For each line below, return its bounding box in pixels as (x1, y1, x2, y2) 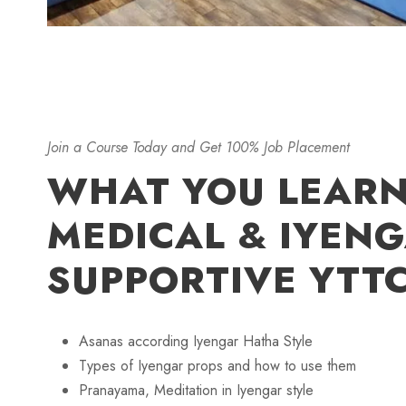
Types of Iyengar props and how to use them (79, 355, 356, 377)
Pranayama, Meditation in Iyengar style (79, 380, 314, 401)
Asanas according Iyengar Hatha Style (79, 331, 313, 353)
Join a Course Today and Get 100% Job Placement (47, 137, 350, 159)
